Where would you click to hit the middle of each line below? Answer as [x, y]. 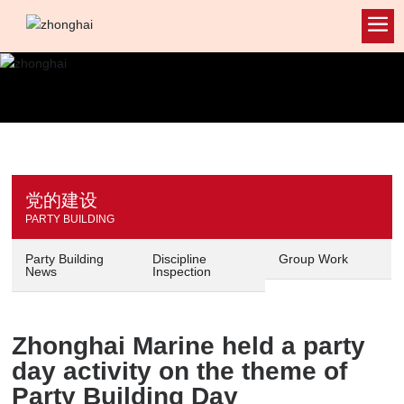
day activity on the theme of [180, 371]
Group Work [313, 258]
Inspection [181, 271]
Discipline [179, 258]
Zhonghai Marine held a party [189, 345]
